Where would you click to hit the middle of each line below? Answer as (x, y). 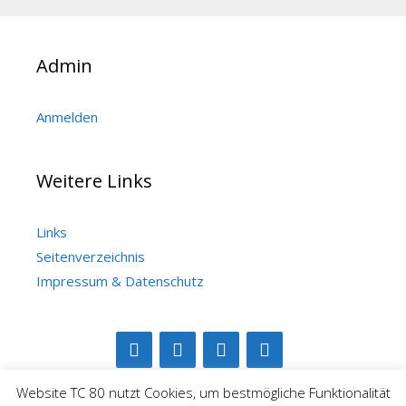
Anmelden (67, 117)
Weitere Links (94, 181)
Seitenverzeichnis (91, 256)
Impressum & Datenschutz (120, 281)
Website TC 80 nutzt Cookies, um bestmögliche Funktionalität (203, 393)
